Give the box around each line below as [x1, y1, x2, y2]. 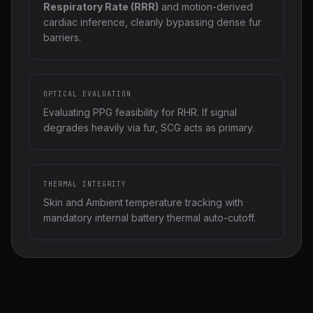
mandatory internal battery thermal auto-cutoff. [43, 212, 256, 224]
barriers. [43, 31, 81, 43]
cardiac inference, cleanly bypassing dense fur [43, 16, 261, 28]
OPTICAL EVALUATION [43, 89, 131, 99]
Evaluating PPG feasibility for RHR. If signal [43, 106, 237, 118]
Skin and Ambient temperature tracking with [43, 196, 243, 208]
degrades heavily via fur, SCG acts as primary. [43, 122, 254, 133]
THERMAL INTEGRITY [43, 180, 126, 189]
